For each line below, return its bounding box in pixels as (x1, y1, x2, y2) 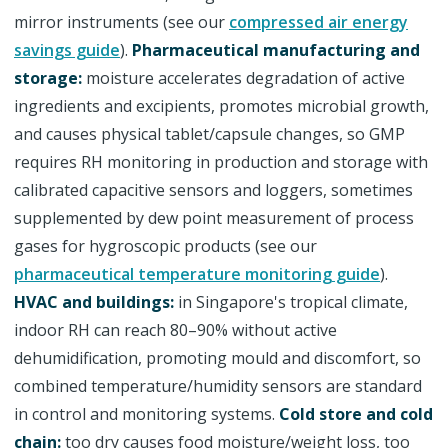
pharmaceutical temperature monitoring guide (14, 263, 380, 285)
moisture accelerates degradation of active (82, 67, 405, 89)
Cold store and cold (279, 403, 433, 425)
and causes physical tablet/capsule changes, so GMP (14, 123, 405, 145)
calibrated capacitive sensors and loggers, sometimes (14, 179, 413, 201)
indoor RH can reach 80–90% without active (14, 319, 337, 341)
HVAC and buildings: (14, 291, 174, 313)
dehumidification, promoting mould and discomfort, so (14, 347, 421, 369)
